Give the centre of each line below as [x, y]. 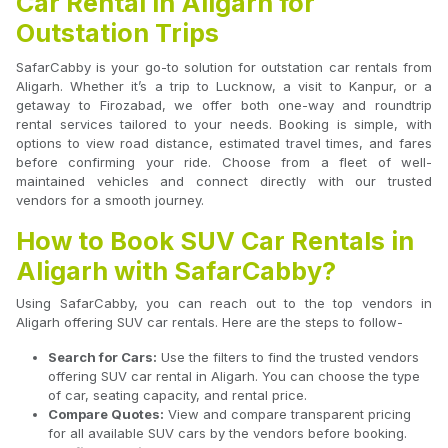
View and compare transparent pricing [287, 414]
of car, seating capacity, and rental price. [177, 395]
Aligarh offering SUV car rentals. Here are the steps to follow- [209, 322]
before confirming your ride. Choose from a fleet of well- [224, 162]
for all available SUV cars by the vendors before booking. [227, 433]
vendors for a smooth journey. [110, 200]
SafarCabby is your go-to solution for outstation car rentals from [224, 67]
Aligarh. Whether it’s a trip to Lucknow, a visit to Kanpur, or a [224, 86]
